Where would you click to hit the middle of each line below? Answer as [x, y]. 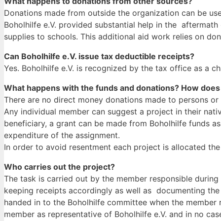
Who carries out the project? [59, 167]
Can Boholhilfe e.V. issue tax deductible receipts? [99, 56]
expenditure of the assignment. [62, 135]
